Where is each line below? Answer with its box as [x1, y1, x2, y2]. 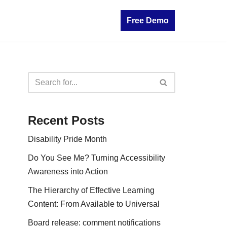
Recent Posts [28, 113, 104, 127]
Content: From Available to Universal [28, 199, 160, 208]
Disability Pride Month [28, 134, 107, 143]
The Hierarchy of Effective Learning [28, 185, 155, 195]
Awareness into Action [28, 167, 110, 176]
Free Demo [127, 16, 169, 25]
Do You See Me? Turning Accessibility [28, 153, 165, 162]
